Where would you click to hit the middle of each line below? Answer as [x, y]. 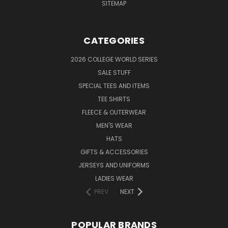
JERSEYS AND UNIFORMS [114, 165]
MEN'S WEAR [114, 125]
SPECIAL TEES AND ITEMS [114, 85]
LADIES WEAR [114, 178]
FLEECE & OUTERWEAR [114, 112]
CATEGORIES [114, 40]
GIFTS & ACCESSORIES [114, 152]
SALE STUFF [114, 72]
